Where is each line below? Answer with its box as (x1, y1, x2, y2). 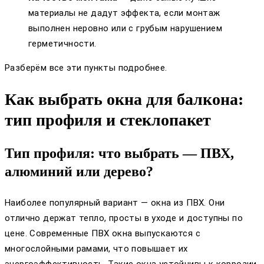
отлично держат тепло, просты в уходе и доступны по (5, 213, 243, 224)
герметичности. (28, 38, 97, 49)
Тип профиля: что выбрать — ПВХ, (5, 146, 234, 161)
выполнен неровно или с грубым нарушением (28, 22, 222, 34)
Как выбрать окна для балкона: (5, 90, 243, 109)
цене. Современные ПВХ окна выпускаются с (5, 228, 200, 239)
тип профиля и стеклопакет (5, 111, 211, 130)
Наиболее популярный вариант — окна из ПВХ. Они (5, 197, 225, 209)
